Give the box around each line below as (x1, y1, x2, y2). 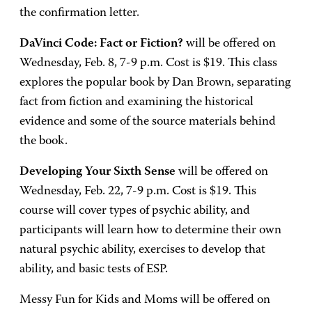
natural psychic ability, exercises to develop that (19, 244, 265, 256)
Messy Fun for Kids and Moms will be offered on (19, 294, 270, 306)
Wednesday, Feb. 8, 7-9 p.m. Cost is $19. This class (19, 57, 277, 70)
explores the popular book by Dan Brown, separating (19, 77, 291, 89)
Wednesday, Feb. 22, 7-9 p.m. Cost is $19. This (19, 185, 256, 198)
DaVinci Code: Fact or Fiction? (19, 38, 183, 50)
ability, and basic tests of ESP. (19, 263, 168, 276)
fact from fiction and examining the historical (19, 96, 253, 109)
